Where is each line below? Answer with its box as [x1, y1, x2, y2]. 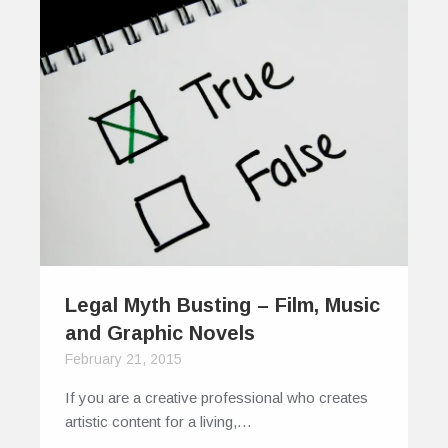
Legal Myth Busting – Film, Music [65, 293, 380, 316]
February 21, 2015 [65, 350, 182, 367]
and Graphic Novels [65, 321, 255, 344]
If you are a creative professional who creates [65, 388, 368, 406]
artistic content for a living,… [65, 412, 252, 430]
